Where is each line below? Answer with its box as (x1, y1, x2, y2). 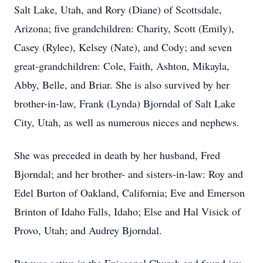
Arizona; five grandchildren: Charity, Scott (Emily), (14, 21, 234, 35)
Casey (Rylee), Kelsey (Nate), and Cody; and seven (14, 40, 232, 54)
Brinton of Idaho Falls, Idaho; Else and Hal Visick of (14, 204, 241, 218)
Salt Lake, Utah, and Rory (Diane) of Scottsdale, (14, 2, 222, 16)
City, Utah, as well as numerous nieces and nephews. (14, 115, 240, 129)
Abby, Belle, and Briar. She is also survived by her (14, 77, 230, 92)
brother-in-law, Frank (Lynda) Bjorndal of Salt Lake (14, 96, 235, 110)
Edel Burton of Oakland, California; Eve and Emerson (14, 186, 245, 200)
